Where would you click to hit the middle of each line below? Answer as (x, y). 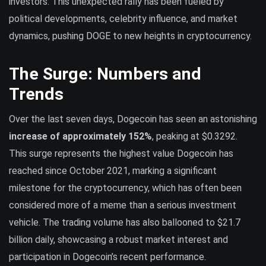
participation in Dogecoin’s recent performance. (107, 257)
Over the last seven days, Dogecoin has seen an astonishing (133, 119)
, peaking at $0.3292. (195, 137)
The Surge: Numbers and (105, 74)
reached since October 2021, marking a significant (113, 171)
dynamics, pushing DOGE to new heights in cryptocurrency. (130, 36)
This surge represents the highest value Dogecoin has (121, 154)
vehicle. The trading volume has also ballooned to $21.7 (125, 223)
